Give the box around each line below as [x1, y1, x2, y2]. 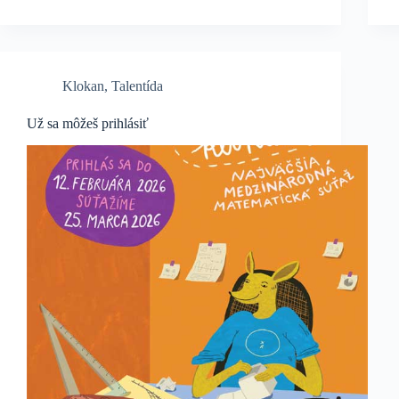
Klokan [62, 77, 104, 94]
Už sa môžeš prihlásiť [27, 115, 149, 131]
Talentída [111, 77, 163, 94]
